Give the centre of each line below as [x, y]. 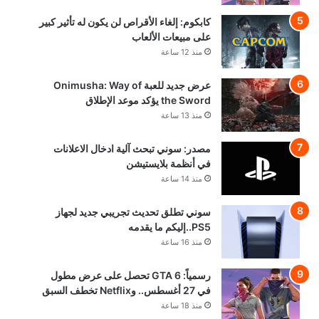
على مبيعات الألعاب [172, 36]
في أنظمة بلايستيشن [169, 163]
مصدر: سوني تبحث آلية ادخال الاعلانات [132, 148]
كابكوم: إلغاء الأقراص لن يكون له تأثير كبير [125, 21]
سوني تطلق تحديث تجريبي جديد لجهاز [134, 211]
